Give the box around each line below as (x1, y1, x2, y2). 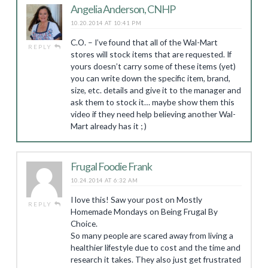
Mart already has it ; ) (70, 121, 147, 131)
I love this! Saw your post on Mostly (70, 194, 202, 205)
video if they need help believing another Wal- (70, 109, 236, 119)
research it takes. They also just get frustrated (70, 254, 241, 264)
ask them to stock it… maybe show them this (70, 97, 234, 107)
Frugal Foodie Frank (70, 160, 152, 173)
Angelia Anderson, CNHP (70, 2, 175, 16)
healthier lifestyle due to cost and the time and (70, 242, 240, 252)
